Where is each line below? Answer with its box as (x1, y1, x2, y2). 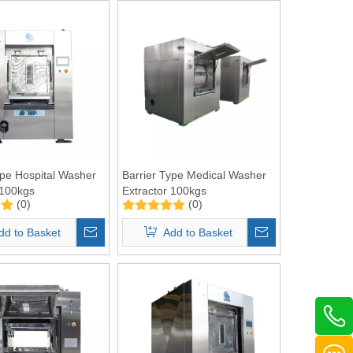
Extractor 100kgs (121, 184, 206, 197)
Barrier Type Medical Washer (121, 168, 266, 181)
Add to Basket (162, 225, 232, 239)
